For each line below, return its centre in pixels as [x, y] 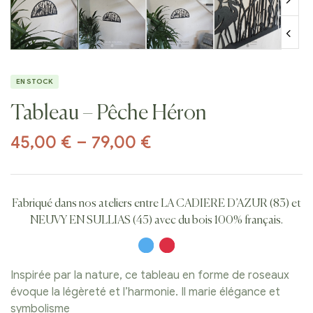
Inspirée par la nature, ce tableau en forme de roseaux [150, 276]
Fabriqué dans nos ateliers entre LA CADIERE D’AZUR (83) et [156, 204]
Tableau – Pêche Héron [109, 114]
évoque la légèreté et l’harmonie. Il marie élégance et [145, 292]
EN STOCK [35, 82]
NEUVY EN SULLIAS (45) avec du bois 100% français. [156, 221]
